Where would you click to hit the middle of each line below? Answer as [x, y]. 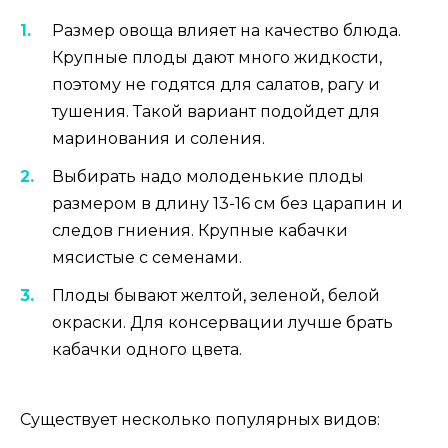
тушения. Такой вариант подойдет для [216, 111]
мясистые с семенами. [147, 257]
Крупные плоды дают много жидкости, [217, 57]
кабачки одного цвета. [147, 349]
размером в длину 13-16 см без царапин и [227, 203]
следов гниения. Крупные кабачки [200, 230]
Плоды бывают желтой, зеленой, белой [216, 295]
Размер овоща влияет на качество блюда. [226, 30]
